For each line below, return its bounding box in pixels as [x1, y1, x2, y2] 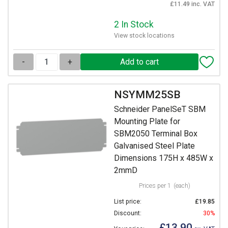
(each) [173, 182, 190, 189]
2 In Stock [114, 19, 154, 30]
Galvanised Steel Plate [114, 140, 195, 151]
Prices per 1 [138, 182, 171, 189]
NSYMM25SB [114, 89, 181, 101]
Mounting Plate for [114, 116, 180, 126]
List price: [114, 197, 141, 205]
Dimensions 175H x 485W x [114, 153, 213, 163]
